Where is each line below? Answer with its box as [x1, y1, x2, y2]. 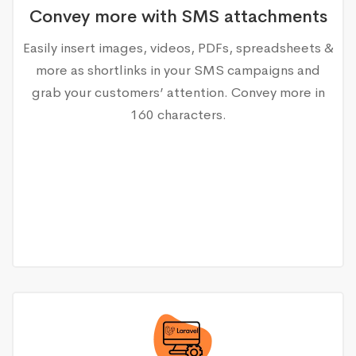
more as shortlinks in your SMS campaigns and [36, 61, 320, 79]
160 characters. [130, 106, 226, 123]
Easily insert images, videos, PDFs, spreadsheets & [22, 39, 334, 56]
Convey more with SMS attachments [29, 5, 327, 28]
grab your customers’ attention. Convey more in [31, 83, 325, 101]
